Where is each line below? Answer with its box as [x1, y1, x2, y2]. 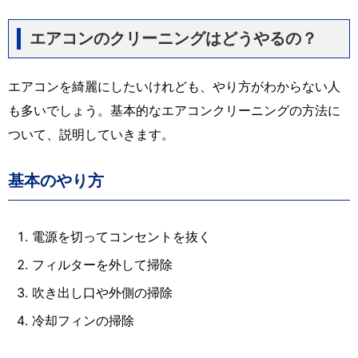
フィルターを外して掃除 [32, 256, 173, 272]
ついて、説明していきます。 [8, 125, 174, 142]
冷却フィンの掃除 [32, 312, 134, 328]
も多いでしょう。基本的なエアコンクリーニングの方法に [8, 101, 340, 118]
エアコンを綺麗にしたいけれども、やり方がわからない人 [8, 78, 340, 94]
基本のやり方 [8, 170, 104, 190]
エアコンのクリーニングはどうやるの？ [30, 28, 317, 48]
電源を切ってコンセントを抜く [32, 228, 211, 245]
